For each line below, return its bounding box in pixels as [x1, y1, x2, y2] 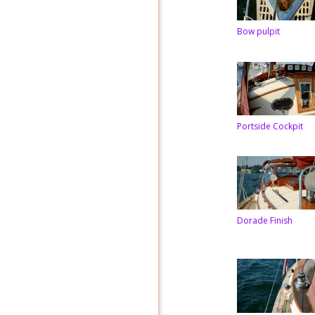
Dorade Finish [236, 214, 292, 227]
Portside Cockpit [236, 120, 303, 132]
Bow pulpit [236, 25, 280, 38]
